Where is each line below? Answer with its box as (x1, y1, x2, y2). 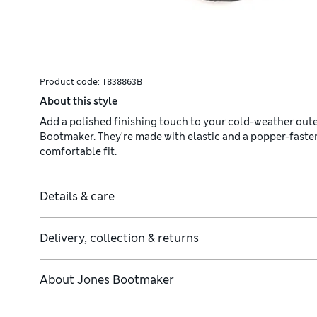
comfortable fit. (40, 145, 117, 158)
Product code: (40, 76, 102, 88)
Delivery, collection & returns (40, 231, 199, 246)
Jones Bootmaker (77, 272, 174, 288)
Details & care (40, 189, 115, 204)
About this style (40, 95, 117, 108)
